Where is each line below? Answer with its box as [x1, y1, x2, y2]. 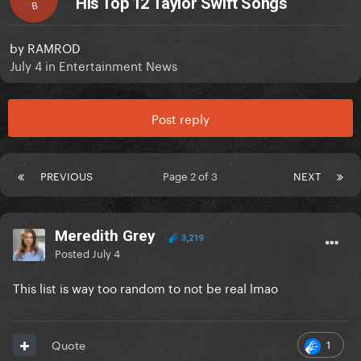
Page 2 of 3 [163, 167, 223, 184]
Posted [55, 244, 92, 261]
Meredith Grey [55, 226, 156, 246]
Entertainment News [59, 55, 177, 75]
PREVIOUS [40, 167, 93, 184]
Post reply [151, 108, 210, 128]
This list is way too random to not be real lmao [13, 277, 278, 297]
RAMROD [27, 37, 81, 57]
